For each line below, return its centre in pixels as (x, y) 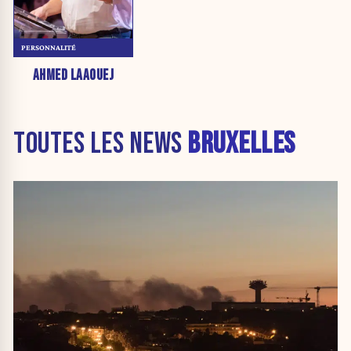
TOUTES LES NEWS (100, 144)
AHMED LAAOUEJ (73, 75)
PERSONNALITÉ (48, 47)
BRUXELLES (241, 144)
